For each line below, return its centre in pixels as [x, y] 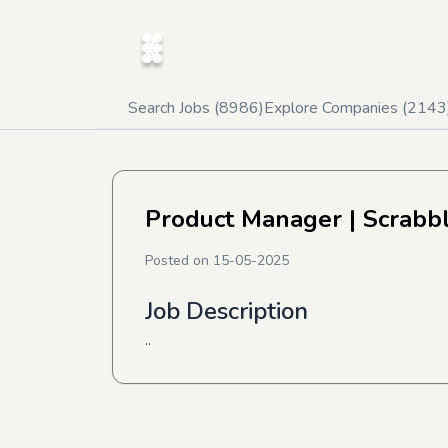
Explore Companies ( [335, 108]
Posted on [179, 260]
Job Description [226, 311]
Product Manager [243, 219]
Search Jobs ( [173, 108]
